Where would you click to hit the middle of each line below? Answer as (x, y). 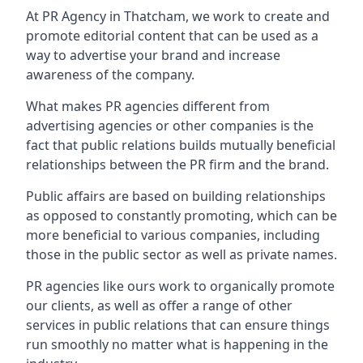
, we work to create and (258, 16)
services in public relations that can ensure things (178, 325)
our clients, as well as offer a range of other (159, 305)
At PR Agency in (75, 16)
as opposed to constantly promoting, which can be (181, 216)
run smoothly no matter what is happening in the (177, 344)
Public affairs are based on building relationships (176, 196)
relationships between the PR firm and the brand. (177, 164)
